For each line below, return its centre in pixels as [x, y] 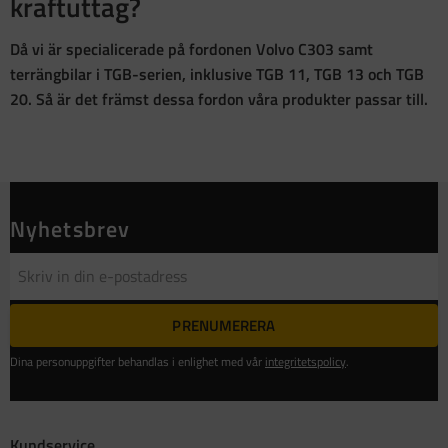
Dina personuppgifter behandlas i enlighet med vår [137, 362]
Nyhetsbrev [70, 229]
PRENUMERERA [224, 326]
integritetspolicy [305, 362]
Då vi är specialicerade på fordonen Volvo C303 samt [191, 49]
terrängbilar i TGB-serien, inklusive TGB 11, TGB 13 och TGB [217, 74]
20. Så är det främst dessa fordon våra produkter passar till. [221, 99]
